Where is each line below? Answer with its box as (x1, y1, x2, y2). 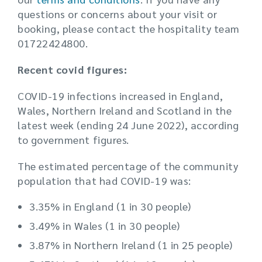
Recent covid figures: (18, 63, 127, 76)
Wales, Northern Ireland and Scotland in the (18, 104, 232, 117)
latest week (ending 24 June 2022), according (18, 118, 239, 132)
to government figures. (18, 133, 129, 146)
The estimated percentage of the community (18, 159, 239, 173)
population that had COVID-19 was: (18, 174, 191, 187)
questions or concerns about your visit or (18, 7, 218, 20)
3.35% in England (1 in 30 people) (29, 199, 191, 213)
